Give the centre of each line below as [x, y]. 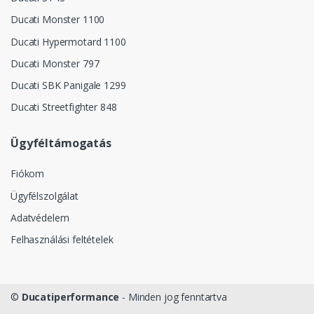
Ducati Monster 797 [55, 63]
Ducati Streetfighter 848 [64, 107]
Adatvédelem [40, 217]
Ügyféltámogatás [61, 143]
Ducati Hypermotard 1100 [68, 41]
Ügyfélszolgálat [45, 196]
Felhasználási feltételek [62, 240]
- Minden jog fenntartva [173, 297]
